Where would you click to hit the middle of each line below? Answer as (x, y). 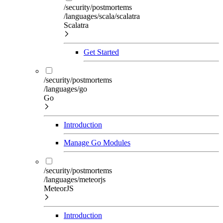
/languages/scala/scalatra (102, 16)
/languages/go (65, 89)
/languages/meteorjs (75, 179)
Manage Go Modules (97, 142)
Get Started (101, 52)
